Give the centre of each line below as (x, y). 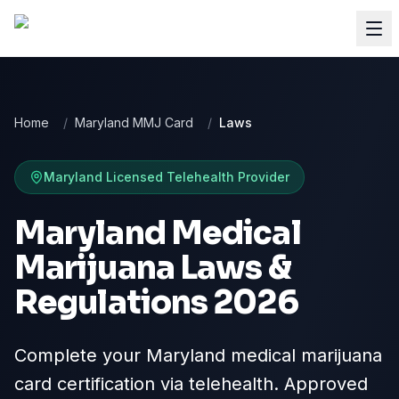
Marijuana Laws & (153, 268)
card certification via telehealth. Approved (191, 384)
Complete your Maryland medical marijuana (198, 355)
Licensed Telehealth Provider (196, 177)
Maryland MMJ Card (134, 122)
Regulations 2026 (156, 302)
